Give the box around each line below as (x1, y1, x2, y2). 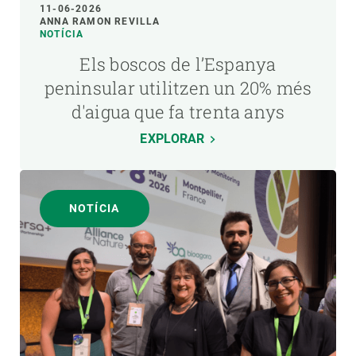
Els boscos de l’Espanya (79, 52, 277, 75)
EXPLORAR (140, 130, 205, 146)
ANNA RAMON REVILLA (40, 15, 161, 27)
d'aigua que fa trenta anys (71, 99, 285, 123)
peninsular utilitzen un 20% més (44, 75, 312, 99)
